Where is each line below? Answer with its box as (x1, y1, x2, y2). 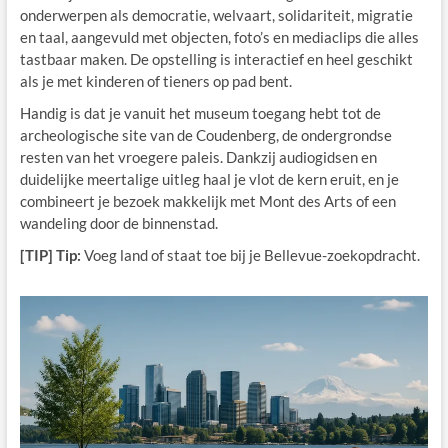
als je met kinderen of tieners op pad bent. (19, 71, 292, 90)
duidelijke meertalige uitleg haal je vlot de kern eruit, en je (19, 169, 399, 188)
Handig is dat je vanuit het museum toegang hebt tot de (19, 103, 381, 122)
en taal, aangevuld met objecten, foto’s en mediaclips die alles (19, 27, 419, 46)
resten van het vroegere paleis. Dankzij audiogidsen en (19, 147, 377, 166)
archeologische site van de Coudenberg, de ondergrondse (19, 125, 392, 144)
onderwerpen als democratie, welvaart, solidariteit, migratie (19, 5, 413, 24)
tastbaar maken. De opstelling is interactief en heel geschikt (19, 49, 413, 68)
